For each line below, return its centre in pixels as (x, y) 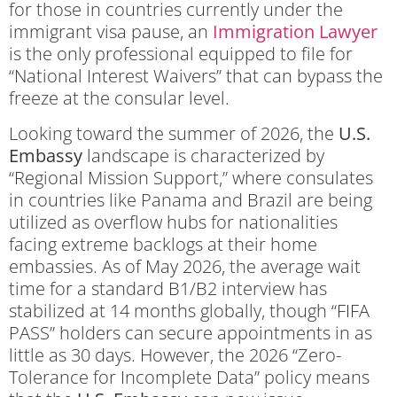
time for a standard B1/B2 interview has (168, 288)
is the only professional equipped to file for (181, 54)
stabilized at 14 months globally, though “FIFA (189, 310)
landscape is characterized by (203, 155)
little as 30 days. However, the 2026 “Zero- (175, 354)
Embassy (46, 155)
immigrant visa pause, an (111, 32)
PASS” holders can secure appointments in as (191, 332)
